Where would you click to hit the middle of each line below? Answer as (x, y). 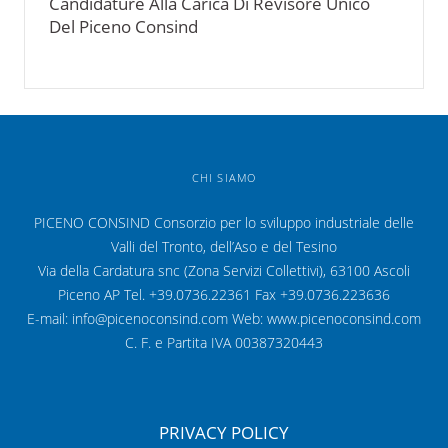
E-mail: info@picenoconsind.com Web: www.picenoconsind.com (224, 318)
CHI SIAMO (224, 177)
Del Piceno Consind (123, 26)
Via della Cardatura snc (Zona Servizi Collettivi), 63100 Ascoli (224, 270)
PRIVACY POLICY (224, 432)
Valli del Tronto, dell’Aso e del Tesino (224, 246)
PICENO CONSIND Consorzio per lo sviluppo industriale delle (224, 222)
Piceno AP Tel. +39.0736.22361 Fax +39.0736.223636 (224, 294)
